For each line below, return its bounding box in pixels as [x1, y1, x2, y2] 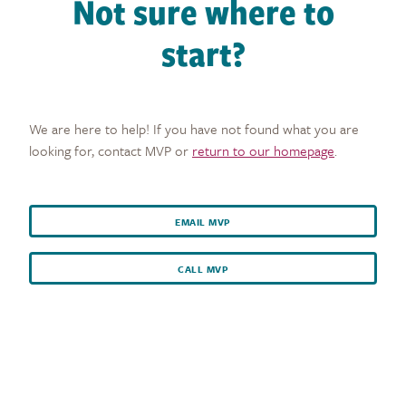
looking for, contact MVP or [29, 140, 192, 160]
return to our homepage [192, 140, 334, 160]
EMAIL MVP [175, 214, 231, 229]
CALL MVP [178, 261, 228, 276]
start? [160, 28, 246, 77]
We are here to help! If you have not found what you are [29, 118, 359, 139]
